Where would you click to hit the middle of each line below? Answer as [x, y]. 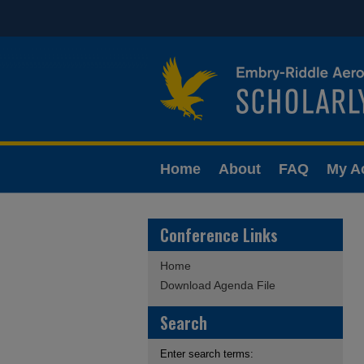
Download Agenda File [218, 285]
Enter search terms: [207, 354]
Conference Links [219, 235]
